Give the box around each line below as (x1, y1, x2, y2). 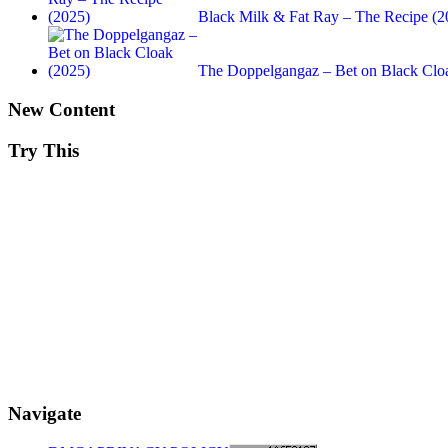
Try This (8, 139, 79, 161)
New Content (8, 98, 115, 120)
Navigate (8, 403, 81, 424)
